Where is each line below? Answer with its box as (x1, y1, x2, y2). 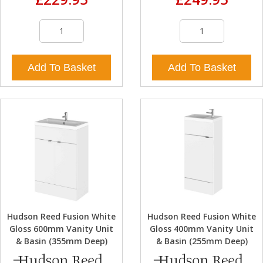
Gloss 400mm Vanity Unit (150, 223, 254, 235)
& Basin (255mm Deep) (156, 235, 248, 247)
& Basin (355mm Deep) (15, 235, 107, 247)
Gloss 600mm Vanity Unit (9, 223, 113, 235)
